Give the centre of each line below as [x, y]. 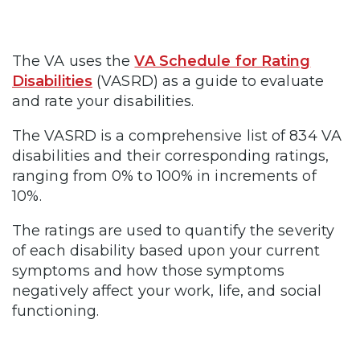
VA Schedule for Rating [223, 61]
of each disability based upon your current [166, 250]
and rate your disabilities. [103, 101]
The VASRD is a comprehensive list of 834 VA [177, 135]
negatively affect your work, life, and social [167, 290]
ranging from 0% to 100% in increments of [164, 176]
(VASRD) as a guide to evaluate [208, 81]
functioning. [56, 311]
